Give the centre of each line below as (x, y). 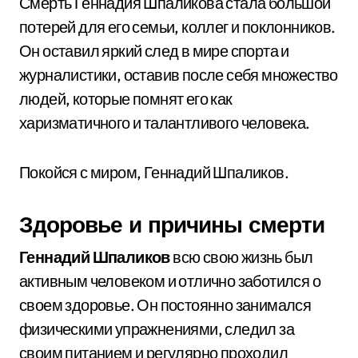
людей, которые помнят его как (126, 99)
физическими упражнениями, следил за (157, 329)
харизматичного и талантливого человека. (165, 123)
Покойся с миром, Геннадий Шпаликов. (154, 172)
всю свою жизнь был (241, 257)
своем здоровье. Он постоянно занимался (165, 305)
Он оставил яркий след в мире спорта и (154, 51)
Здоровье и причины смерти (172, 224)
